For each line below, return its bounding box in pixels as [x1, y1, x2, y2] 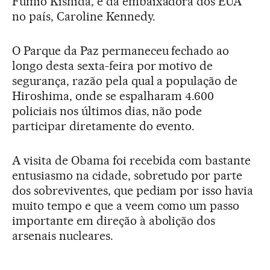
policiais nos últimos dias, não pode [12, 104, 202, 118]
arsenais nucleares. [12, 228, 113, 243]
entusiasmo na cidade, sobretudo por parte [12, 168, 243, 183]
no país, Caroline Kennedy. [12, 9, 155, 24]
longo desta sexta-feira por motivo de [12, 58, 213, 73]
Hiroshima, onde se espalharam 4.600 [12, 89, 215, 103]
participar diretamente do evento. [12, 119, 195, 133]
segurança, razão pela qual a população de [12, 74, 238, 88]
